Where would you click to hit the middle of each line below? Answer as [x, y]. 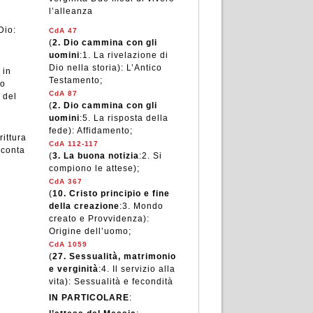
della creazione [84, 206]
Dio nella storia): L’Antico [105, 68]
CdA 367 [65, 181]
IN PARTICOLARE [89, 298]
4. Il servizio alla [138, 269]
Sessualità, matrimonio [122, 256]
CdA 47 [63, 30]
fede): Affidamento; [90, 131]
